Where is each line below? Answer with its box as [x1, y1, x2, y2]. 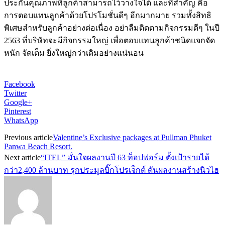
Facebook [4, 79, 35, 88]
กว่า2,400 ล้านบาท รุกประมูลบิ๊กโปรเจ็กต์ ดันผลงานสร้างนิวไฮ [4, 165, 219, 174]
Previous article [4, 133, 53, 142]
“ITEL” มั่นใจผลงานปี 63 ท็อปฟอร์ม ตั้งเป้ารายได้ [41, 153, 209, 162]
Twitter [4, 88, 27, 97]
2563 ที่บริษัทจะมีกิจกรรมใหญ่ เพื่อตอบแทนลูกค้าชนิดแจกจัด [4, 36, 215, 45]
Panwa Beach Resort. [4, 142, 72, 151]
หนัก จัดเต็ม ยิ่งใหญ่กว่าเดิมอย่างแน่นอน [4, 48, 144, 57]
